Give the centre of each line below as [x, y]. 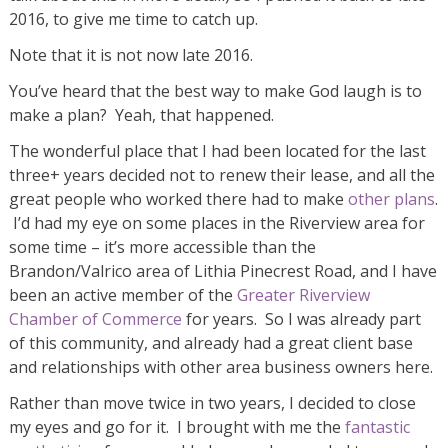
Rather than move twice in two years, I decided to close [213, 403]
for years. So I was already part [302, 319]
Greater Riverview [304, 295]
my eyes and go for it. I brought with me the [177, 427]
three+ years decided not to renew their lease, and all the [222, 175]
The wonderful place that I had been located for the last [218, 151]
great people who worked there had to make [179, 199]
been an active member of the [123, 295]
